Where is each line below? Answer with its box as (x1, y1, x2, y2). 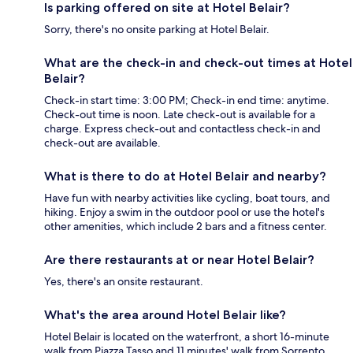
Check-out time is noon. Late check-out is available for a (44, 106, 315, 121)
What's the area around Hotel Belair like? (44, 307, 286, 322)
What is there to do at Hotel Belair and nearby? (44, 168, 326, 184)
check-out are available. (44, 135, 161, 150)
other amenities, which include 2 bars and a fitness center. (44, 218, 327, 233)
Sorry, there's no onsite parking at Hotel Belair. (44, 21, 269, 36)
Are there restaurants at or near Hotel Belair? (44, 251, 314, 267)
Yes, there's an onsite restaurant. (44, 273, 203, 288)
